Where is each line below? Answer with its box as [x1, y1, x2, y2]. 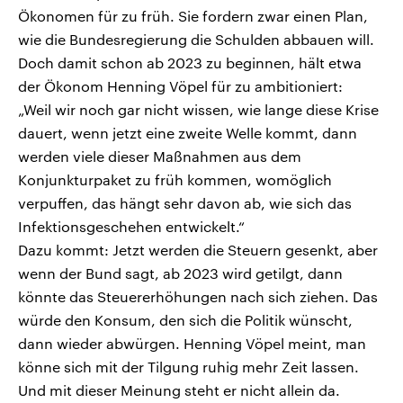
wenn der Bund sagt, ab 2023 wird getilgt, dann [18, 264, 343, 282]
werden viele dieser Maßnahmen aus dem [18, 148, 301, 166]
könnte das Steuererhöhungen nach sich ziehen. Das [18, 288, 378, 306]
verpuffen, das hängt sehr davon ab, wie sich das [18, 194, 352, 212]
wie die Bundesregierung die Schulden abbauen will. [18, 31, 374, 49]
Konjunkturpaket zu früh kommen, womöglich [18, 171, 332, 189]
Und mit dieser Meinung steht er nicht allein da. [18, 381, 340, 399]
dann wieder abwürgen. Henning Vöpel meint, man [18, 335, 366, 353]
